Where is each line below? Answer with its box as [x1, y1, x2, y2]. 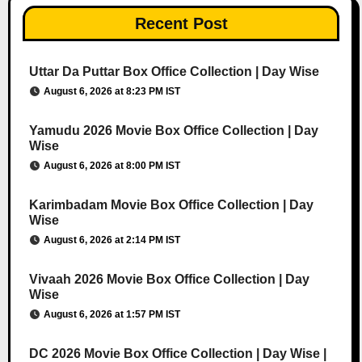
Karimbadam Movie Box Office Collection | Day [28, 198, 314, 213]
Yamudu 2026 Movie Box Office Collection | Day [28, 124, 318, 138]
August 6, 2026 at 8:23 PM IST [43, 86, 180, 98]
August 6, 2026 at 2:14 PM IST [43, 234, 180, 246]
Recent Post [134, 15, 228, 33]
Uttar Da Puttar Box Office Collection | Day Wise [28, 65, 319, 79]
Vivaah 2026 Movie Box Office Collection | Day [28, 272, 309, 287]
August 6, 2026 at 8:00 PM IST [43, 160, 180, 172]
